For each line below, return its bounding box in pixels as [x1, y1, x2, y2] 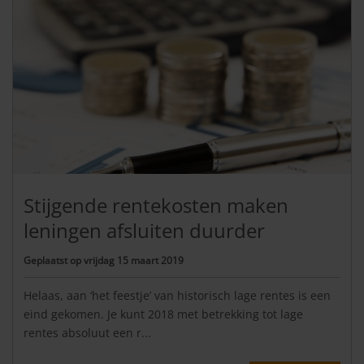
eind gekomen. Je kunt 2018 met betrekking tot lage [24, 305, 303, 322]
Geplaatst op [24, 253, 84, 267]
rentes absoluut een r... [24, 324, 151, 340]
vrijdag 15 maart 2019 [84, 253, 184, 267]
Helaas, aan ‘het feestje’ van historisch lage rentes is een [24, 287, 331, 303]
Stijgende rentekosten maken [24, 192, 288, 219]
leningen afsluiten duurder [24, 217, 265, 245]
